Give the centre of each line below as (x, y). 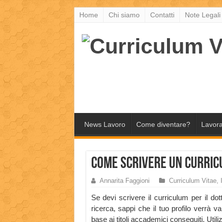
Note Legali (202, 15)
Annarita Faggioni (124, 181)
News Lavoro (105, 125)
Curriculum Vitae (193, 181)
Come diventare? (163, 125)
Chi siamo (124, 15)
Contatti (162, 15)
